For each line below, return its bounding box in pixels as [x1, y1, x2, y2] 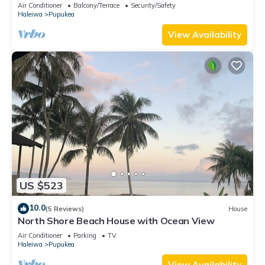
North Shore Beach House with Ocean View [18, 215, 215, 227]
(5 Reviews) [46, 204, 84, 213]
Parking [73, 231, 96, 240]
